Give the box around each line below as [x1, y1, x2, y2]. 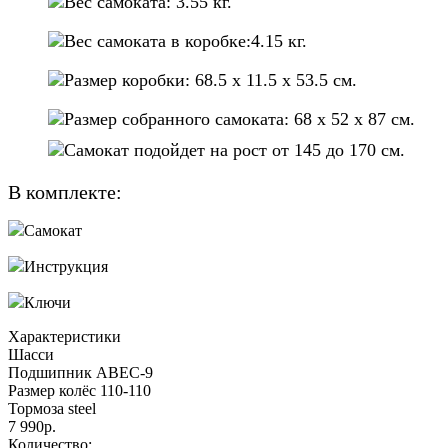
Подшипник [8, 363, 92, 381]
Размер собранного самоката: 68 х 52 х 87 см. [64, 108, 415, 129]
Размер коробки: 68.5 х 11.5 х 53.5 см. [64, 69, 357, 90]
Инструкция [24, 257, 108, 275]
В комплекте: [8, 180, 122, 203]
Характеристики [8, 327, 121, 345]
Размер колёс [8, 381, 96, 399]
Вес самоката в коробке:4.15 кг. [64, 30, 307, 51]
